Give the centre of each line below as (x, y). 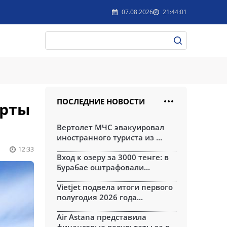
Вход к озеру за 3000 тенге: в (113, 157)
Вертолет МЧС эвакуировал (110, 127)
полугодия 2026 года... (100, 197)
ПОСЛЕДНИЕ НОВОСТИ (101, 101)
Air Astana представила (102, 217)
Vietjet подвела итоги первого (115, 187)
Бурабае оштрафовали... (103, 167)
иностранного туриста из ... (109, 137)
